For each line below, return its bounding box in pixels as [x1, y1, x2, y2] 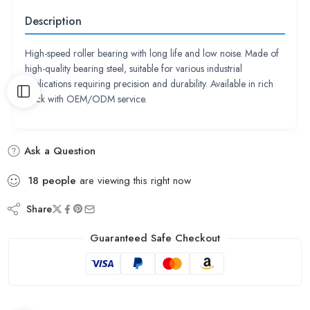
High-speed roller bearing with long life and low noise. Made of [25, 46, 279, 60]
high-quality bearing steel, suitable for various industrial [25, 62, 242, 75]
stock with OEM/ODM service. [25, 92, 147, 106]
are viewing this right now [76, 173, 191, 188]
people [42, 173, 76, 188]
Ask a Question [21, 143, 95, 158]
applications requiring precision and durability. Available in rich [25, 77, 273, 91]
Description [25, 13, 82, 29]
